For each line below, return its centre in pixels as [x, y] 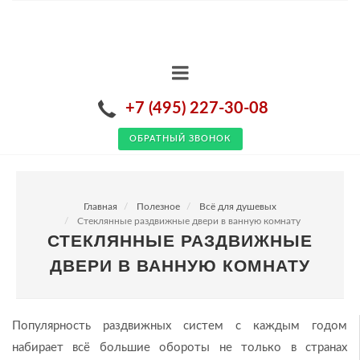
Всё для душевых [238, 207]
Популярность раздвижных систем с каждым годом [180, 326]
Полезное [158, 207]
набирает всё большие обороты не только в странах [180, 348]
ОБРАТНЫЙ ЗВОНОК [180, 139]
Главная [100, 207]
